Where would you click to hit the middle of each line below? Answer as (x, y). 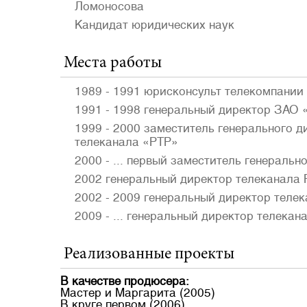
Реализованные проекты (149, 255)
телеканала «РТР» (126, 142)
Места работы (113, 64)
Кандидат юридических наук (155, 25)
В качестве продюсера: (125, 281)
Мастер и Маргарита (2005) (138, 293)
